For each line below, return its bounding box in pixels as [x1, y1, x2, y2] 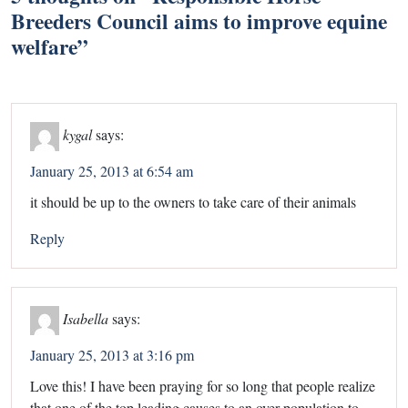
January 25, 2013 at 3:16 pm [30, 344, 194, 364]
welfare [11, 30, 77, 62]
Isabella [63, 308, 108, 328]
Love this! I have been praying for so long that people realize [30, 375, 375, 395]
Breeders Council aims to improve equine [11, 5, 387, 36]
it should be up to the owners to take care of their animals [30, 191, 356, 211]
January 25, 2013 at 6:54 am [30, 160, 193, 180]
